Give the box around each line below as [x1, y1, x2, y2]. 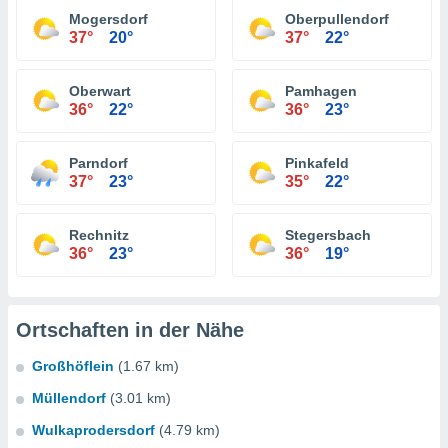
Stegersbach [285, 227, 371, 243]
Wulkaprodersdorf [32, 422, 155, 438]
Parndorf [69, 155, 128, 171]
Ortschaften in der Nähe [16, 319, 244, 341]
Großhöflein [32, 358, 114, 374]
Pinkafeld [285, 155, 349, 171]
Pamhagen [285, 83, 357, 99]
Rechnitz [69, 227, 129, 243]
